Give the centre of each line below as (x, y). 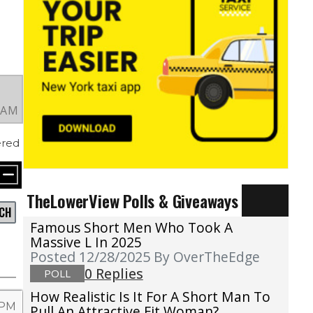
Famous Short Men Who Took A (131, 228)
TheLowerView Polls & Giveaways (132, 201)
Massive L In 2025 (86, 242)
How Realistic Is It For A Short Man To (150, 297)
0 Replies (114, 274)
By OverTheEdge (206, 257)
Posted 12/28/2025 (92, 257)
